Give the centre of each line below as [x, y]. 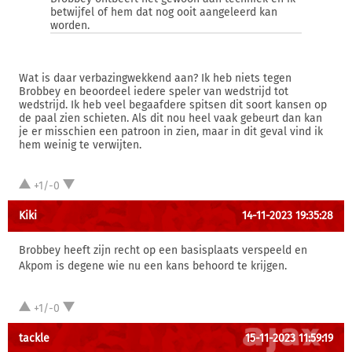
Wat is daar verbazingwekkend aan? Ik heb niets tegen [155, 78]
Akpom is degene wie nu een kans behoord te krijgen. [153, 266]
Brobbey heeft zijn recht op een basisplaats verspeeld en [163, 250]
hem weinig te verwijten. [80, 145]
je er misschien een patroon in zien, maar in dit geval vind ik [171, 132]
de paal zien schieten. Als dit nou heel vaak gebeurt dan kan [170, 118]
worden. [70, 26]
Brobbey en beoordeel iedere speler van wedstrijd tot [154, 92]
